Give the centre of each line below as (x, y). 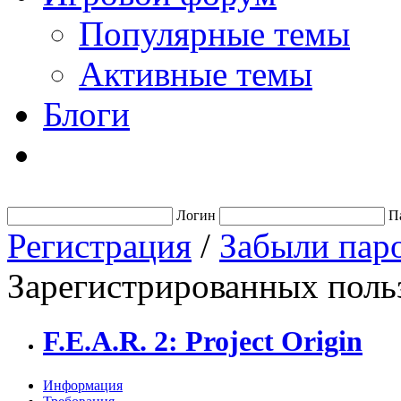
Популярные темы (214, 34)
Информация (83, 385)
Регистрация (99, 246)
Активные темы (196, 74)
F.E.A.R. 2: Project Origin (203, 341)
